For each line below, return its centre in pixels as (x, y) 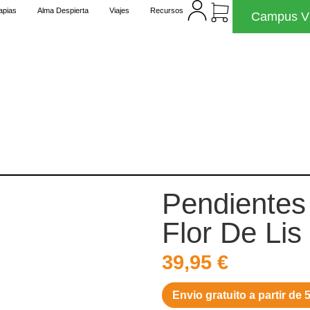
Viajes (119, 10)
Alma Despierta (63, 10)
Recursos (167, 10)
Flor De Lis (232, 233)
